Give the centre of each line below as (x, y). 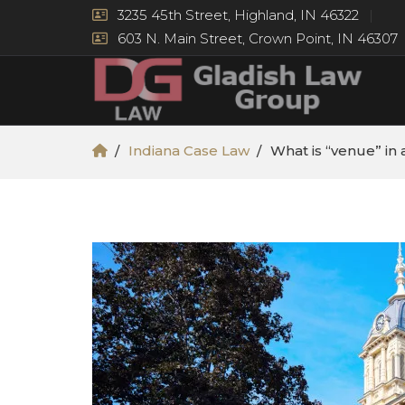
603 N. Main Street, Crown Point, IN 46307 (256, 38)
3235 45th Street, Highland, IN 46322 (236, 15)
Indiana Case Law (189, 151)
